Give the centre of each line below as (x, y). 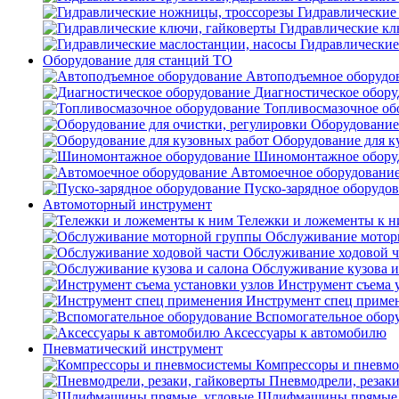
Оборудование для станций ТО (138, 60)
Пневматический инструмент (133, 349)
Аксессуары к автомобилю (305, 333)
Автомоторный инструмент (127, 204)
